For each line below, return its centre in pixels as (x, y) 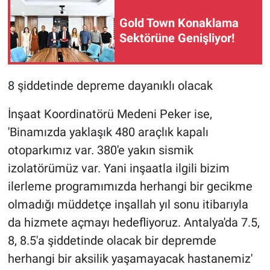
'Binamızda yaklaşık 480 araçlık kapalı (108, 132)
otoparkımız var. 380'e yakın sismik (100, 150)
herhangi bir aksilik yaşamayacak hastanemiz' (130, 259)
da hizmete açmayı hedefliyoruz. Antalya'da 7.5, (133, 223)
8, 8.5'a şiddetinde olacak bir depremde (112, 241)
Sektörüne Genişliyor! (177, 38)
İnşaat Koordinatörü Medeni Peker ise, (110, 114)
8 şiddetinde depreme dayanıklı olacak (110, 86)
